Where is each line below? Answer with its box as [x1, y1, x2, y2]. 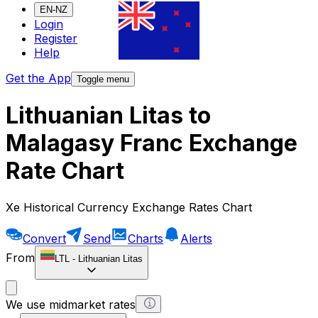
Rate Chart [6, 157, 124, 185]
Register [34, 31, 77, 46]
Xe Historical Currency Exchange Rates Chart [6, 199, 252, 214]
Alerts [180, 231, 212, 246]
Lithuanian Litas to [6, 102, 211, 130]
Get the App [6, 71, 71, 86]
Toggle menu [77, 74, 129, 85]
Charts [128, 231, 163, 246]
